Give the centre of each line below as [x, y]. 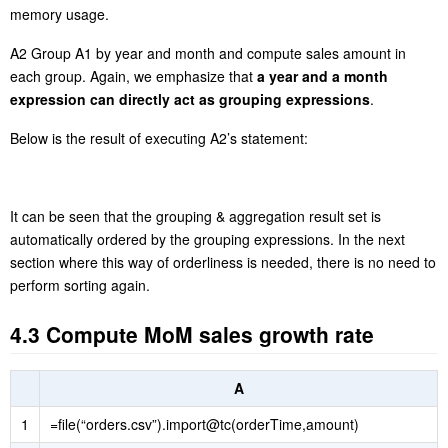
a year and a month [322, 75]
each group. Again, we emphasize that [133, 75]
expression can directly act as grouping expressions [190, 98]
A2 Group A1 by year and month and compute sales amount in [208, 52]
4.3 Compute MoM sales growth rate [192, 333]
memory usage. [59, 13]
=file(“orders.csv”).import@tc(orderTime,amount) [204, 423]
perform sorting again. [80, 284]
